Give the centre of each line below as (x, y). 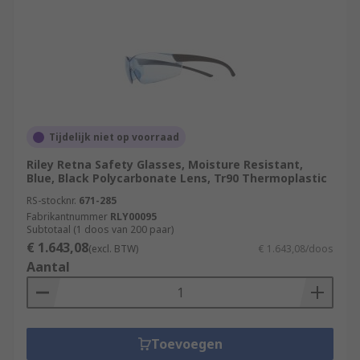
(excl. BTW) (113, 249)
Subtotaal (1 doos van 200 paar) (100, 229)
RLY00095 (133, 217)
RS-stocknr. (51, 200)
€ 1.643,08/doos (296, 249)
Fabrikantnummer (67, 217)
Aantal (48, 267)
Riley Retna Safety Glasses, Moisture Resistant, (165, 164)
